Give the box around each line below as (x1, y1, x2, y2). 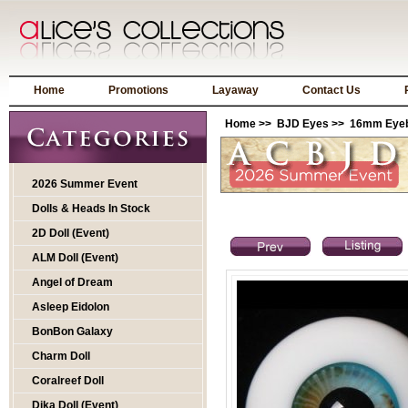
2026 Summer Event (32, 178, 138, 190)
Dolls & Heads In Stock (32, 202, 150, 215)
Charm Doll (32, 350, 90, 362)
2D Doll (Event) (32, 227, 109, 240)
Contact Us (302, 84, 361, 97)
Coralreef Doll (32, 374, 104, 387)
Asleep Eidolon (32, 301, 109, 313)
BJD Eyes (277, 117, 329, 130)
